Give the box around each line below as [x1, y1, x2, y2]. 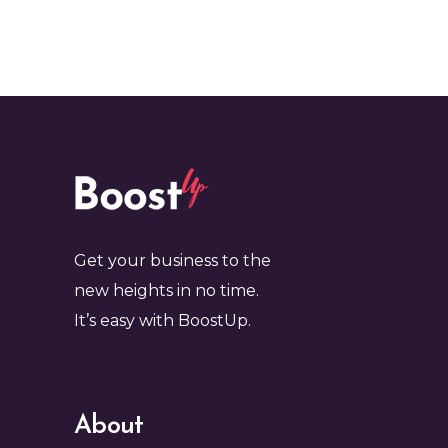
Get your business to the [74, 251, 271, 271]
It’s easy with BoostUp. [74, 311, 251, 331]
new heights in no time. [74, 281, 259, 301]
